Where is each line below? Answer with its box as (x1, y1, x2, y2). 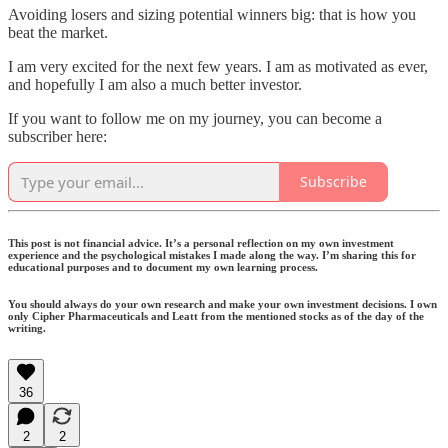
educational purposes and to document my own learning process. (8, 260, 318, 273)
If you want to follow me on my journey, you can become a (8, 109, 382, 127)
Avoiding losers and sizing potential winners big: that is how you (8, 5, 416, 23)
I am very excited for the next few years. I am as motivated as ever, (8, 57, 428, 75)
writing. (8, 321, 46, 334)
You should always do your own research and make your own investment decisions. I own (8, 297, 437, 310)
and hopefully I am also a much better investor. (8, 75, 302, 93)
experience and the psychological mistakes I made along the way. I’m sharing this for (8, 248, 416, 261)
